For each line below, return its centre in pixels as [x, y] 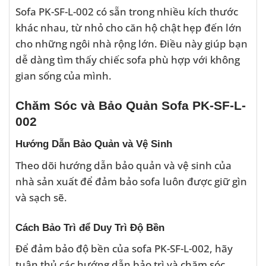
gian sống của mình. [64, 76]
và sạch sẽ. [41, 197]
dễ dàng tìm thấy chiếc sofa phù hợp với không [128, 60]
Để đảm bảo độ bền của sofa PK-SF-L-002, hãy [124, 248]
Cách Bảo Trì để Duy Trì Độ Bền [90, 227]
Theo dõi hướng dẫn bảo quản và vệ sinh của [123, 165]
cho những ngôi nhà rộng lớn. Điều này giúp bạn [132, 44]
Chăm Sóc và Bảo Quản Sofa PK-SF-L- [131, 105]
